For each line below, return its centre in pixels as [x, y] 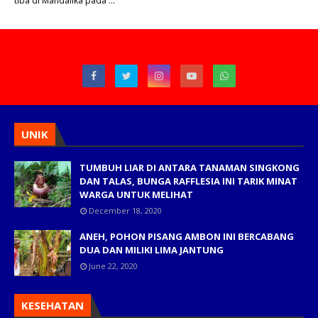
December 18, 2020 [125, 210]
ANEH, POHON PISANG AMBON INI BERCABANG [187, 236]
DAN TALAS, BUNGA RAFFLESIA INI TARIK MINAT [188, 181]
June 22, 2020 [113, 266]
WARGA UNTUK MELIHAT [136, 194]
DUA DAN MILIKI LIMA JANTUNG [152, 250]
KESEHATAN [53, 305]
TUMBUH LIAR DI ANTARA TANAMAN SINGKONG [190, 168]
